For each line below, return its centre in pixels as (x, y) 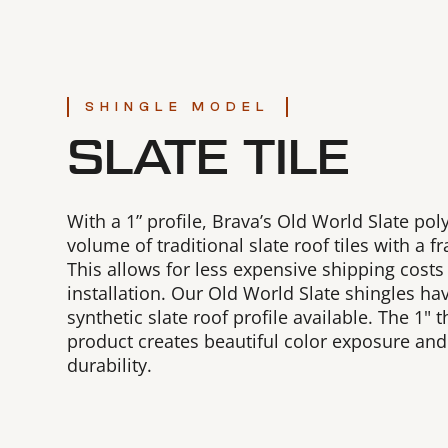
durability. (110, 365)
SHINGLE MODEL (178, 107)
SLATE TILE (209, 159)
